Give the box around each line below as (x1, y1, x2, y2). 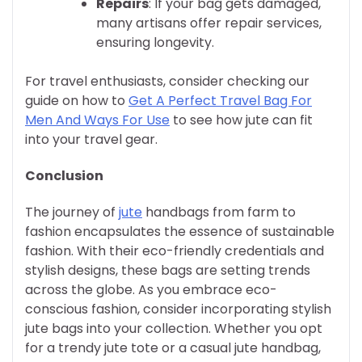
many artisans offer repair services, (96, 13, 322, 32)
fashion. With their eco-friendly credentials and (25, 242, 324, 261)
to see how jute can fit (170, 110, 313, 129)
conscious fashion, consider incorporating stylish (25, 300, 331, 319)
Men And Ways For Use (25, 110, 170, 129)
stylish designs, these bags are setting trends (25, 261, 310, 280)
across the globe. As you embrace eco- (25, 280, 277, 300)
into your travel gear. (25, 129, 158, 149)
